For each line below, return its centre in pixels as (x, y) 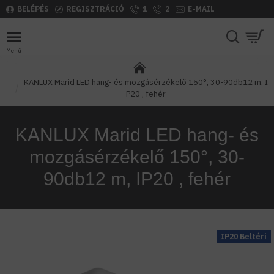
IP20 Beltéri (244, 236)
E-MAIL (201, 9)
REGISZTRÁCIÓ (95, 9)
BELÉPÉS (33, 9)
